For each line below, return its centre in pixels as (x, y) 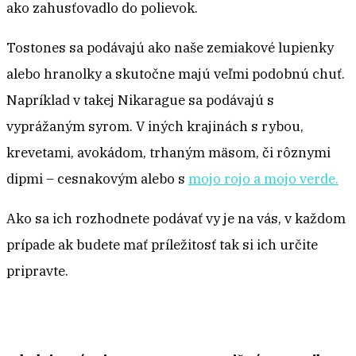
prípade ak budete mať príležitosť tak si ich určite (162, 245)
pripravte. (37, 271)
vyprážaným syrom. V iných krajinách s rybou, (155, 127)
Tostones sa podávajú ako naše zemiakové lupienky (170, 48)
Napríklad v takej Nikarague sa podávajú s (140, 101)
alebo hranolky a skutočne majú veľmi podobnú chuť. (176, 74)
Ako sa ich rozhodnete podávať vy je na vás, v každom (176, 219)
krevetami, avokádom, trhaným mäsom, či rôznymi (168, 153)
